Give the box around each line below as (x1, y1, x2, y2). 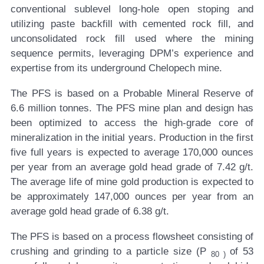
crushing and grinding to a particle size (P (11, 246, 211, 258)
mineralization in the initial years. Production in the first (11, 132, 253, 144)
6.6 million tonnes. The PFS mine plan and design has (11, 103, 253, 114)
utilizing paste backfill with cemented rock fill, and (11, 18, 253, 30)
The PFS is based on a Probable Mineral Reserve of (11, 88, 253, 100)
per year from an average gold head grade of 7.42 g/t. (11, 161, 253, 173)
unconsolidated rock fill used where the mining (11, 33, 253, 45)
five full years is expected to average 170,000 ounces (11, 147, 253, 159)
